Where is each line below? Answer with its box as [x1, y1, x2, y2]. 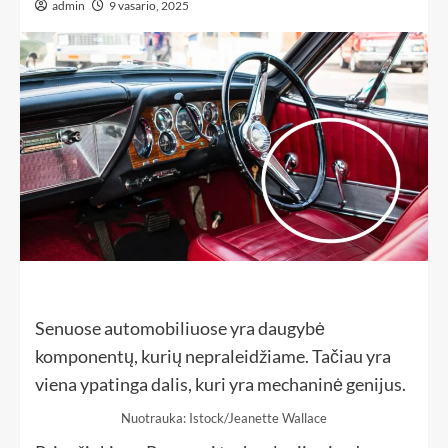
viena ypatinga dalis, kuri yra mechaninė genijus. [35, 373, 406, 396]
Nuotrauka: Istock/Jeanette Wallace [121, 410, 327, 427]
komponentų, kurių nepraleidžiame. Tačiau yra [35, 345, 391, 368]
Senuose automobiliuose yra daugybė [35, 317, 325, 340]
